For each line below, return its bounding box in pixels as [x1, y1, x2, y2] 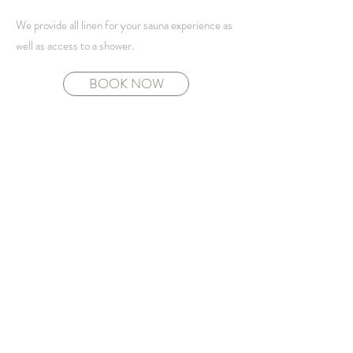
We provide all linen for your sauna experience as [16, 17, 232, 34]
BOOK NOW [88, 74, 164, 93]
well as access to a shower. [16, 37, 134, 54]
